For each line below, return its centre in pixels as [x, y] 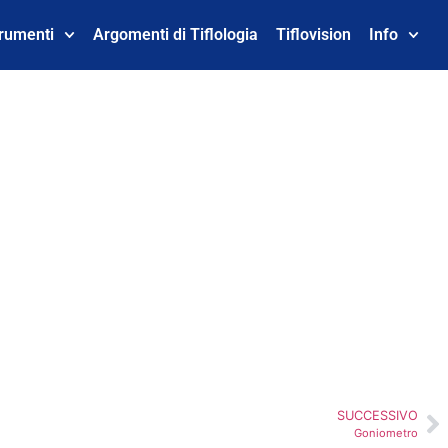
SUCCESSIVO [377, 415]
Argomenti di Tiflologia [175, 34]
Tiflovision [313, 34]
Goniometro [386, 433]
